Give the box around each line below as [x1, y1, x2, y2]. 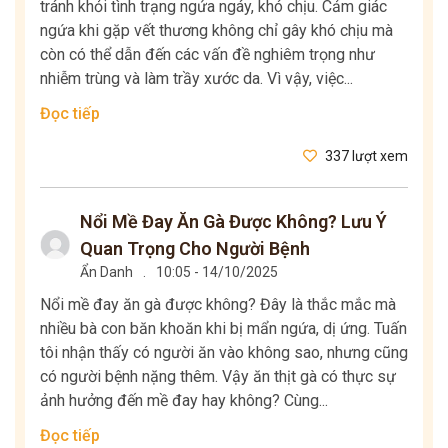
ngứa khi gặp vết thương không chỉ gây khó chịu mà [40, 20, 393, 40]
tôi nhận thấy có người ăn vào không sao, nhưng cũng [40, 342, 408, 362]
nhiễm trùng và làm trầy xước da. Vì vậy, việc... [40, 68, 353, 88]
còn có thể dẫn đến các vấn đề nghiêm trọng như [40, 44, 375, 64]
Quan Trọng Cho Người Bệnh [80, 237, 311, 259]
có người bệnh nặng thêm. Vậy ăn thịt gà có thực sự [40, 366, 396, 386]
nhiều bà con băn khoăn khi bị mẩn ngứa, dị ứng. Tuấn [40, 318, 407, 338]
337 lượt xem [322, 147, 408, 164]
